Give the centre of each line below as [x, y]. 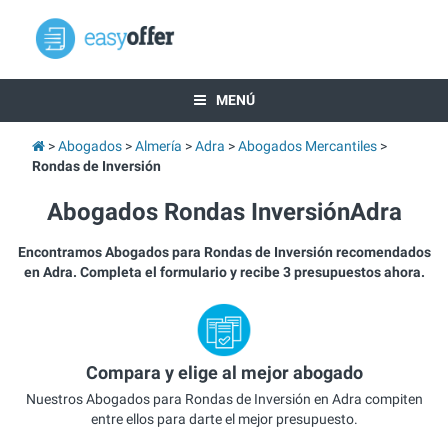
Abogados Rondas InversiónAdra [224, 212]
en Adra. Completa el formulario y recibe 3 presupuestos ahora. [224, 272]
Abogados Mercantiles [307, 146]
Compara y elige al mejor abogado [224, 373]
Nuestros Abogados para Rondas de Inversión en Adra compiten [224, 398]
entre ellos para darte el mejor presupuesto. [224, 418]
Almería [158, 146]
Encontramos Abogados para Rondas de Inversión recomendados [224, 252]
